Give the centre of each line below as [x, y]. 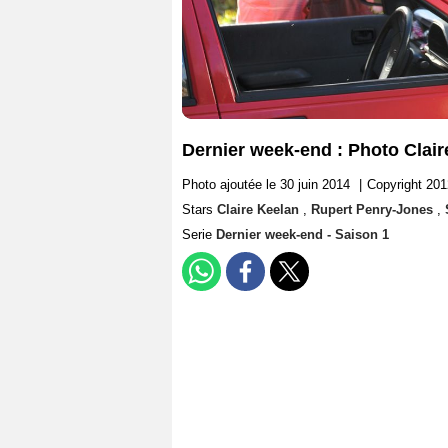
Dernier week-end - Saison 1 [302, 235]
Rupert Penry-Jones [374, 210]
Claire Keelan [260, 210]
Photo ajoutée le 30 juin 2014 [266, 185]
